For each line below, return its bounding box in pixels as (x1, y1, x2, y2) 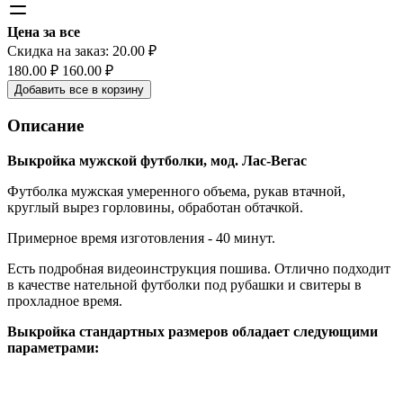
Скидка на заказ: (7, 43, 112, 59)
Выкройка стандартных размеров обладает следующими (7, 323, 378, 339)
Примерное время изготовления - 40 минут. (7, 229, 275, 246)
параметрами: (7, 339, 99, 355)
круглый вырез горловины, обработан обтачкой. (7, 199, 303, 215)
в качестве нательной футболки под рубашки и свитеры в (7, 276, 362, 292)
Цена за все (7, 24, 80, 40)
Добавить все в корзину (14, 83, 144, 97)
